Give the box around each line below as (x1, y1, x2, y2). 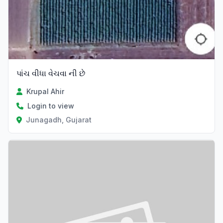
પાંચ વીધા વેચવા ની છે (16, 68, 85, 79)
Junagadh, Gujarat (25, 115, 92, 124)
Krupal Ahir (26, 87, 65, 96)
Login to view (27, 102, 74, 111)
